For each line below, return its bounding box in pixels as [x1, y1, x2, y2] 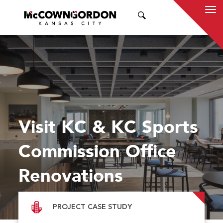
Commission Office [18, 140, 177, 162]
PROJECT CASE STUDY [53, 204, 132, 211]
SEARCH [158, 13, 182, 19]
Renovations [18, 165, 123, 186]
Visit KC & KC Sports [18, 116, 199, 137]
